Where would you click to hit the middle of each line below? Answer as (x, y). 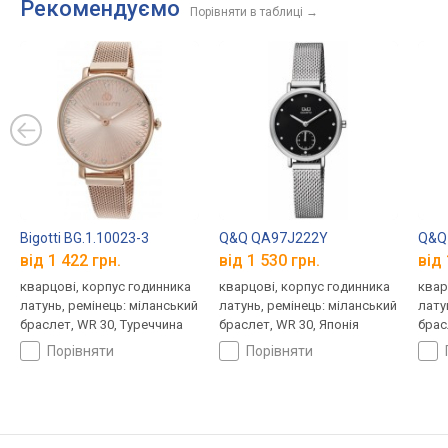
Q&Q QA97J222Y (273, 237)
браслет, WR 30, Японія (288, 325)
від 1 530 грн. (269, 261)
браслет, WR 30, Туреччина (101, 325)
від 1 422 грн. (70, 261)
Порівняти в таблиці (246, 12)
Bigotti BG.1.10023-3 (84, 237)
